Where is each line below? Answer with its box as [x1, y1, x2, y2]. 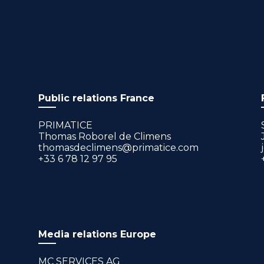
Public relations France [38, 93, 154, 104]
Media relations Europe [38, 228, 156, 240]
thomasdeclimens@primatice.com [38, 142, 199, 154]
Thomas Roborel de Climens [38, 131, 171, 143]
